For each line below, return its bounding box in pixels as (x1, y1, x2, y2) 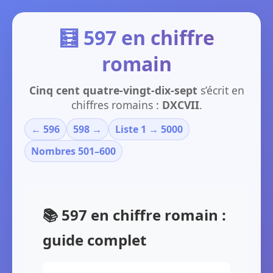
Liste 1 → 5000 (115, 122, 183, 136)
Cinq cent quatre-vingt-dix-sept (29, 83, 197, 97)
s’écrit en (197, 83, 244, 97)
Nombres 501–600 (31, 144, 116, 158)
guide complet (43, 230, 146, 250)
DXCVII (161, 97, 199, 112)
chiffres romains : (71, 97, 162, 112)
